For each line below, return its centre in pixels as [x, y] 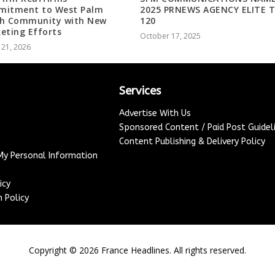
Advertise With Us [155, 114]
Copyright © [54, 250]
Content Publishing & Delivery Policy [192, 142]
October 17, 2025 [170, 36]
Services [140, 91]
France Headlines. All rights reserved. [172, 250]
